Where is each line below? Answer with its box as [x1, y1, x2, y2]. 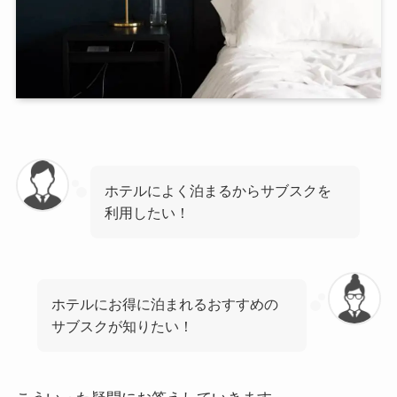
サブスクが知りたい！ [51, 318, 194, 335]
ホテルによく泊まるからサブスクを [105, 182, 332, 198]
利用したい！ [105, 204, 191, 221]
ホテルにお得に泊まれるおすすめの [51, 296, 279, 313]
